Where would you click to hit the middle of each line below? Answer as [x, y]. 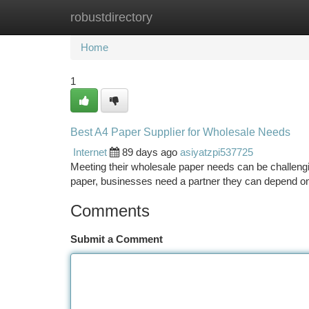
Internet [90, 152]
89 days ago [150, 152]
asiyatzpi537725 [217, 152]
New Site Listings [178, 17]
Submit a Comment [117, 239]
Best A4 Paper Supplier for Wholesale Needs [180, 132]
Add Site [257, 17]
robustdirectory [111, 17]
